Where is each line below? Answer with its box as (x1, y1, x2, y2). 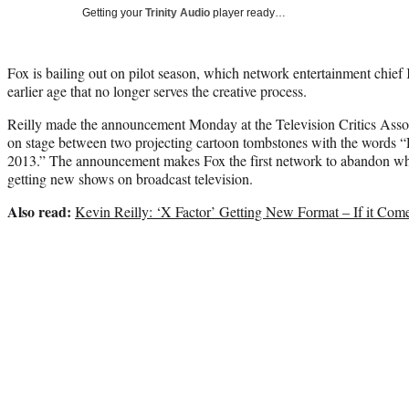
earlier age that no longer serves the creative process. (7, 80, 307, 100)
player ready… (210, 5, 286, 19)
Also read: (7, 200, 71, 222)
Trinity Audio (145, 5, 210, 19)
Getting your (82, 5, 145, 19)
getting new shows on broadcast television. (7, 168, 253, 188)
